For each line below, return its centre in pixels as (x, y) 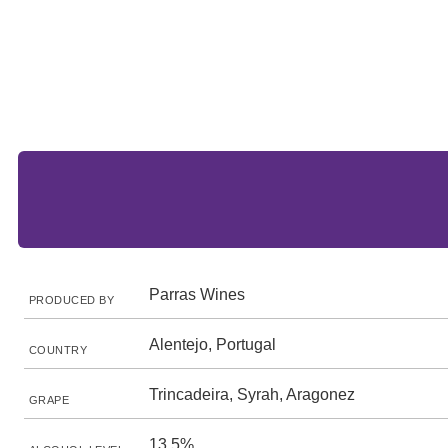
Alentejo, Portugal (212, 344)
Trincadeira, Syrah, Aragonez (252, 394)
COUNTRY (58, 350)
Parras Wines (197, 294)
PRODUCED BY (72, 300)
